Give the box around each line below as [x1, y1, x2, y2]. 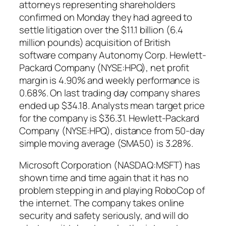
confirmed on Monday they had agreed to [19, 10, 193, 24]
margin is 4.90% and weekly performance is [19, 73, 200, 87]
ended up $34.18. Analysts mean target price [19, 98, 205, 112]
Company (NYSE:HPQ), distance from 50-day [19, 124, 205, 137]
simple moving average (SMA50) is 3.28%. [19, 136, 194, 150]
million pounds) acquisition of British [19, 35, 171, 49]
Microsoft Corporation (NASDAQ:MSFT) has [19, 158, 201, 172]
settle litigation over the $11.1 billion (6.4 [19, 23, 183, 36]
